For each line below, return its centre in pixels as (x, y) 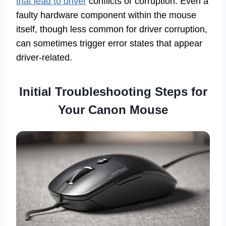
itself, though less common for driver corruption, (112, 30)
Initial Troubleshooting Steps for (113, 92)
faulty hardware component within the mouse (106, 15)
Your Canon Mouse (113, 110)
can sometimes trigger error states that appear (109, 44)
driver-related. (44, 58)
